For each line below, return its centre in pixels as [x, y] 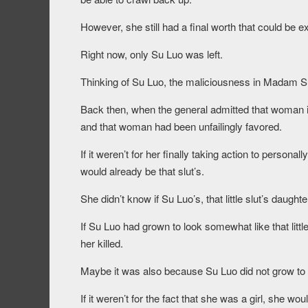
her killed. [102, 243]
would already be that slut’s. [142, 171]
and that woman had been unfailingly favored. [181, 126]
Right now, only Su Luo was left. [152, 54]
